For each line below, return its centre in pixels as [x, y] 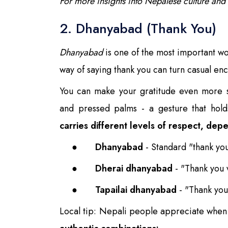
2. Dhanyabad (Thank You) [138, 28]
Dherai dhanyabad [134, 168]
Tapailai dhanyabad [136, 190]
